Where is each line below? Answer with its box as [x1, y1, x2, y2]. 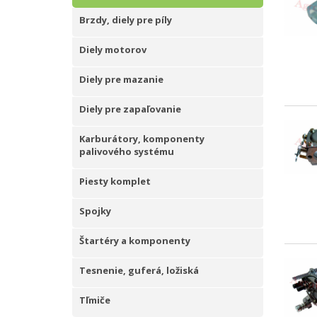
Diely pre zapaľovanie [79, 103, 181, 115]
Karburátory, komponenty [79, 132, 204, 145]
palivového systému [79, 145, 174, 158]
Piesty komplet [79, 175, 151, 188]
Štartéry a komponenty [79, 234, 190, 247]
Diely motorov [79, 43, 146, 56]
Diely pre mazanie [79, 73, 163, 86]
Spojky [79, 204, 111, 217]
